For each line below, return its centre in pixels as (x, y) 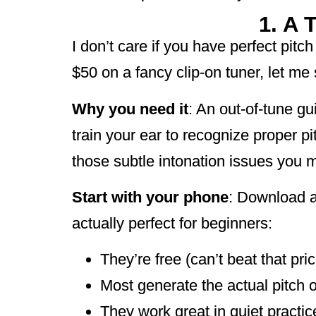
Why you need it (130, 109)
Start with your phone (150, 197)
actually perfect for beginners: (172, 223)
